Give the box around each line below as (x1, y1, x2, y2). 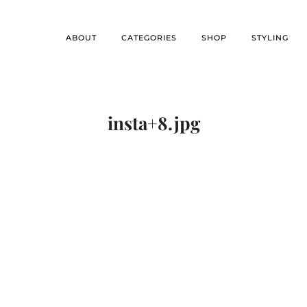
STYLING (251, 33, 288, 42)
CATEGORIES (121, 33, 177, 42)
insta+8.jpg (107, 111, 200, 135)
